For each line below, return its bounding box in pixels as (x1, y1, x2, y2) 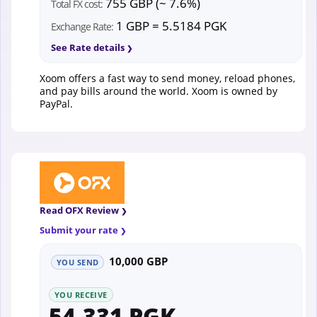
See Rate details (51, 40, 125, 54)
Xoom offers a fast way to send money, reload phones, (40, 71, 295, 85)
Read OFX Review (40, 203, 119, 217)
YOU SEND (57, 256, 99, 267)
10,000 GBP (109, 253, 168, 268)
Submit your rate (40, 223, 118, 236)
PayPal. (40, 96, 73, 110)
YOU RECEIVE (54, 289, 108, 300)
